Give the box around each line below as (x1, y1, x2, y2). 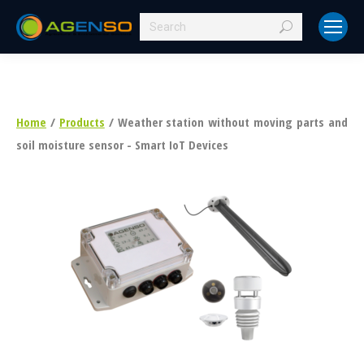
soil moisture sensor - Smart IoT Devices (16, 136, 228, 153)
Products (58, 114, 105, 130)
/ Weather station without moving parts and (104, 114, 349, 130)
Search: (140, 16, 177, 32)
